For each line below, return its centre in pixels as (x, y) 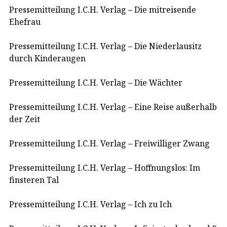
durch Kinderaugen (47, 58)
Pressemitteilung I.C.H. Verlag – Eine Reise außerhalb (113, 107)
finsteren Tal (34, 180)
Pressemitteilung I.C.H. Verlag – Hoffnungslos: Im (105, 167)
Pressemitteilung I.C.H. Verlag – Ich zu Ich (90, 204)
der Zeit (25, 119)
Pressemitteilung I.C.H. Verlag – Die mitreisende (103, 9)
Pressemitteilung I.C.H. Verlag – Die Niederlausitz (105, 46)
